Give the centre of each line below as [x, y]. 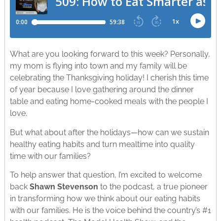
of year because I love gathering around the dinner [102, 90]
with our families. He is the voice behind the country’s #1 [110, 211]
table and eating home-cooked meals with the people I [109, 102]
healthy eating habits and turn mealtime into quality [102, 144]
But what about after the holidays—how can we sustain [109, 132]
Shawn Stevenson [64, 187]
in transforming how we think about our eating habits [105, 199]
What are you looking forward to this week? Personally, [110, 54]
